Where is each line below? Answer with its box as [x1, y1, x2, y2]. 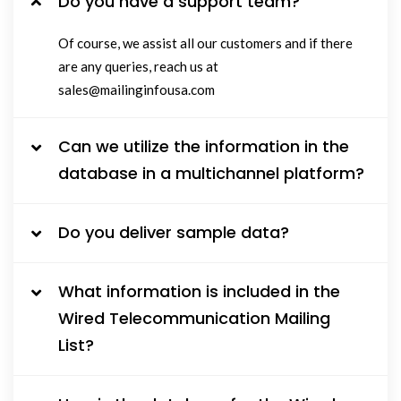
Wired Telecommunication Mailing [58, 307, 330, 329]
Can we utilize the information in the [58, 135, 349, 158]
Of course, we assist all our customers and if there [58, 35, 353, 51]
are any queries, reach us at [58, 58, 218, 74]
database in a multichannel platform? [58, 162, 364, 184]
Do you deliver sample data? [58, 221, 289, 243]
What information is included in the [58, 280, 340, 303]
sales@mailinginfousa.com [58, 81, 215, 98]
